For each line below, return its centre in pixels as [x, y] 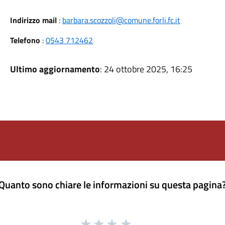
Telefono [25, 40]
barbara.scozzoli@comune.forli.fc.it [121, 20]
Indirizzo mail [33, 20]
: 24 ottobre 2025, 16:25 [146, 69]
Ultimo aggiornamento [55, 69]
